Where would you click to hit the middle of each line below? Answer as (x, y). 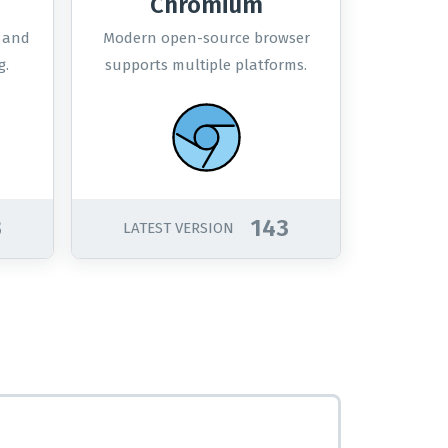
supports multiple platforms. (206, 65)
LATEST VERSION (179, 228)
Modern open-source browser (206, 38)
